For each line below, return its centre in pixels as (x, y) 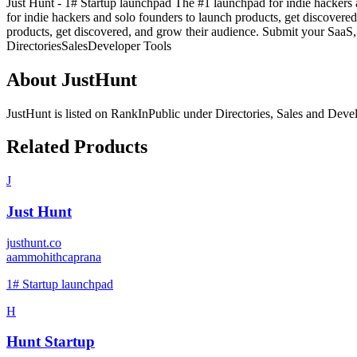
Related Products (77, 147)
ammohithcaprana (57, 257)
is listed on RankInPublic (116, 113)
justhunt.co (34, 242)
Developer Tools (129, 45)
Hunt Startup (51, 342)
